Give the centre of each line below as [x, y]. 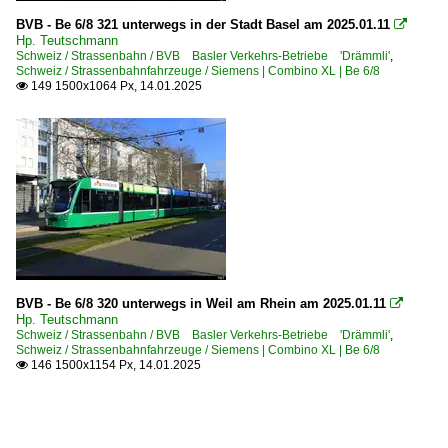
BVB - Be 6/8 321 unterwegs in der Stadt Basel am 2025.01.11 [203, 24]
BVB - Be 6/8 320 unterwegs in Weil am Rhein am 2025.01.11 [201, 303]
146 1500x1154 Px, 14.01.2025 [114, 364]
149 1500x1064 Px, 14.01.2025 [115, 85]
